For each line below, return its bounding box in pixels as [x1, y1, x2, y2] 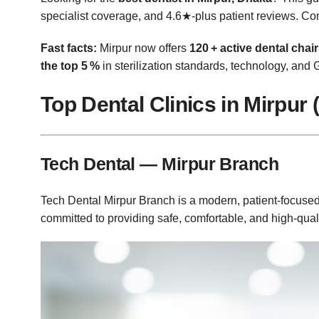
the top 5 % [41, 60, 100, 73]
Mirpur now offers [97, 42, 189, 55]
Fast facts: [41, 42, 97, 55]
